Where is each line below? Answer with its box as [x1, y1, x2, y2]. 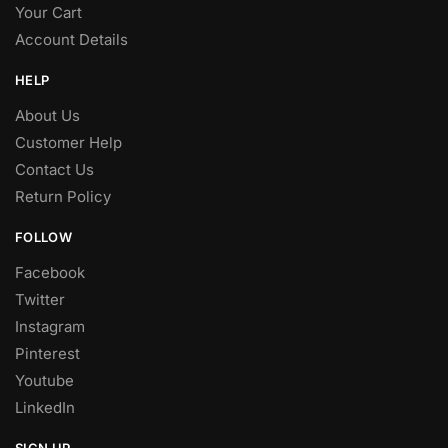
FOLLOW [15, 229, 72, 246]
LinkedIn [15, 398, 75, 418]
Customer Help [15, 133, 122, 153]
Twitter [15, 290, 65, 310]
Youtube [15, 371, 74, 391]
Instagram [15, 317, 85, 337]
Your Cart [15, 3, 82, 23]
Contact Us [15, 160, 94, 180]
